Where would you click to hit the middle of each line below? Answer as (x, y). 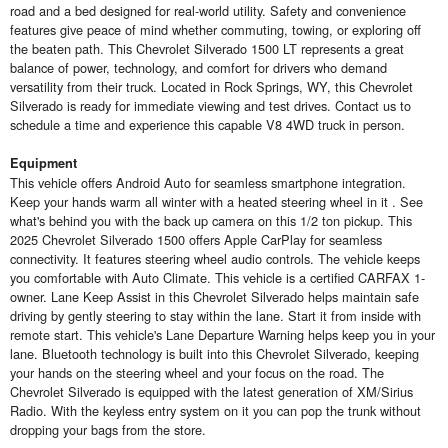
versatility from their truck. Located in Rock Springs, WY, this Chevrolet (211, 87)
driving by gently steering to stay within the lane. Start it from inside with (215, 316)
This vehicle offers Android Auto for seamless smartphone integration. (208, 183)
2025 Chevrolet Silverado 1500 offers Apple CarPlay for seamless (196, 240)
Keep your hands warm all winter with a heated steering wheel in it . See (216, 202)
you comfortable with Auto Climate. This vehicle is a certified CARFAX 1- (217, 278)
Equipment (43, 163)
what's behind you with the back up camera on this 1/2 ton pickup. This (211, 221)
